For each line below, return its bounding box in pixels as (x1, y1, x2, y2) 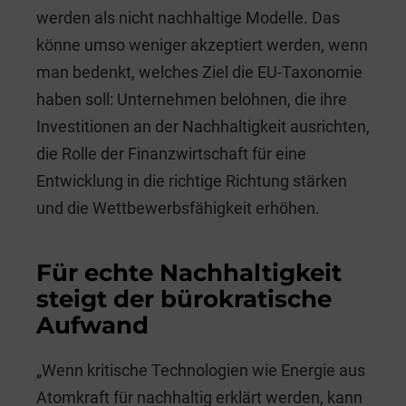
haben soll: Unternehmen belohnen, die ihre (36, 89, 347, 109)
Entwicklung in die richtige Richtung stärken (36, 170, 347, 190)
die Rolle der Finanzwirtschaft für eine (36, 143, 306, 163)
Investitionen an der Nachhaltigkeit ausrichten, (36, 116, 370, 136)
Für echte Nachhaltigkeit (36, 257, 342, 287)
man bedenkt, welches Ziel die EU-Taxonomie (36, 62, 362, 82)
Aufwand (36, 310, 149, 340)
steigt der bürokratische (36, 284, 332, 314)
